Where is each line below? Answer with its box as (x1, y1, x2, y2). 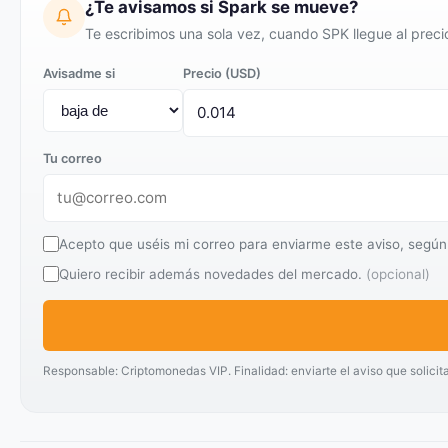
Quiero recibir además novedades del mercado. (59, 266, 366, 282)
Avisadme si (43, 66, 115, 81)
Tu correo (43, 151, 102, 166)
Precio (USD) (183, 66, 261, 81)
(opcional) (366, 266, 430, 282)
